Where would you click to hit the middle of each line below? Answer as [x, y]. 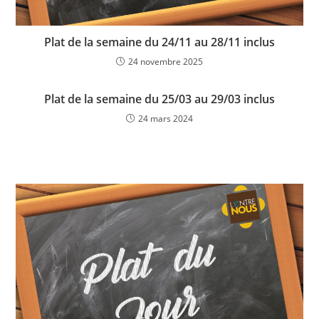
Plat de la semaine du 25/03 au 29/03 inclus [159, 99]
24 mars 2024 [166, 118]
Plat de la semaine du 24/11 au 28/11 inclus [159, 42]
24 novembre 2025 [166, 61]
